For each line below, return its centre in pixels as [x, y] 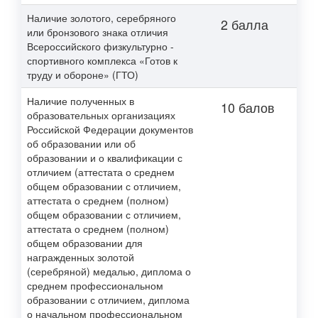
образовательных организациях [101, 115]
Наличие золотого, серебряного [102, 18]
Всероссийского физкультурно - [100, 46]
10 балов [248, 107]
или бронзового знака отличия [98, 32]
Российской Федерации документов [110, 129]
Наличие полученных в [81, 101]
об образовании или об [81, 143]
